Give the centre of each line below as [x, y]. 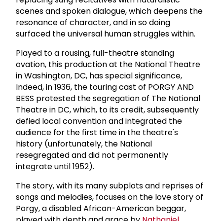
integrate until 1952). [55, 166]
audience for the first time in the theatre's [97, 132]
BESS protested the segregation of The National [108, 98]
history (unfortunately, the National [84, 144]
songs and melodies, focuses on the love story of [110, 197]
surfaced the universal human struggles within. [106, 34]
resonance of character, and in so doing [93, 22]
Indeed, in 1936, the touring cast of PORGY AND [105, 87]
